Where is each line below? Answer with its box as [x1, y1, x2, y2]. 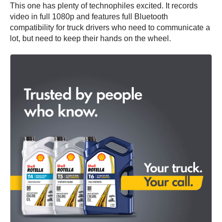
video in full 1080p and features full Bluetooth [10, 12, 168, 21]
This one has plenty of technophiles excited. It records [10, 1, 198, 10]
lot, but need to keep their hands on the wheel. [10, 34, 171, 43]
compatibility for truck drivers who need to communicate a [10, 23, 210, 32]
